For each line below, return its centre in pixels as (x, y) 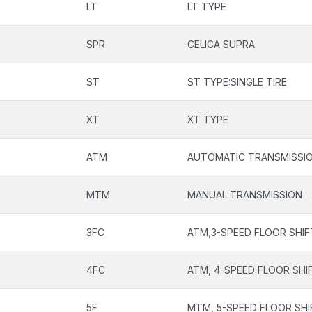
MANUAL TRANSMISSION (245, 195)
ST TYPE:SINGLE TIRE (237, 82)
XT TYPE (208, 119)
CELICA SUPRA (221, 44)
